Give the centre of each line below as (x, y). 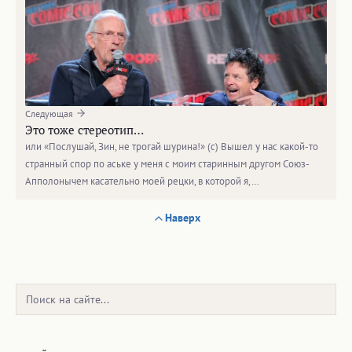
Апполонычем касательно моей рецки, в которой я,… (142, 181)
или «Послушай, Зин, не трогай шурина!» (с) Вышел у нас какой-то (172, 147)
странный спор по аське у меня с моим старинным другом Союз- (167, 164)
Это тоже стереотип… (84, 130)
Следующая (50, 114)
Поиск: (36, 293)
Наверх (182, 218)
